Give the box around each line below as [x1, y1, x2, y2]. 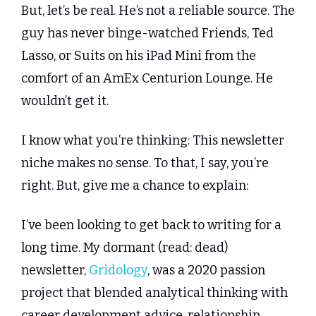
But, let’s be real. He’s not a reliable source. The [21, 3, 295, 19]
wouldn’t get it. [21, 93, 109, 109]
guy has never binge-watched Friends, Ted [21, 25, 274, 42]
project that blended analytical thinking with [21, 285, 288, 301]
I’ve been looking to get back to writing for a [21, 217, 281, 233]
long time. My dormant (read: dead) [21, 240, 228, 256]
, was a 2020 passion [147, 262, 265, 279]
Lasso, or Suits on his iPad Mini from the [21, 48, 256, 64]
